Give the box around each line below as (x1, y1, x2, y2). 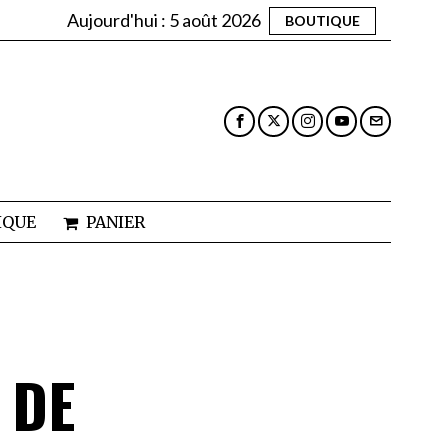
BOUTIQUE (285, 11, 360, 29)
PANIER (85, 212, 145, 233)
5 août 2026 (169, 8, 261, 31)
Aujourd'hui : (67, 8, 169, 31)
